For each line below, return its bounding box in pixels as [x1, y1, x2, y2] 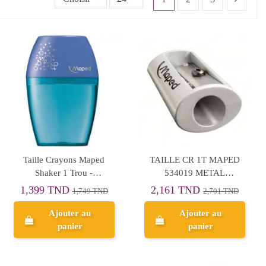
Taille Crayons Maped [23, 154, 105, 164]
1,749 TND [72, 187, 108, 196]
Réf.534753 [42, 180, 86, 191]
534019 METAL [164, 167, 225, 178]
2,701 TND [202, 187, 239, 196]
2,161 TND [150, 184, 203, 197]
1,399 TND [20, 184, 72, 197]
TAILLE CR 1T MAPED [149, 154, 240, 164]
